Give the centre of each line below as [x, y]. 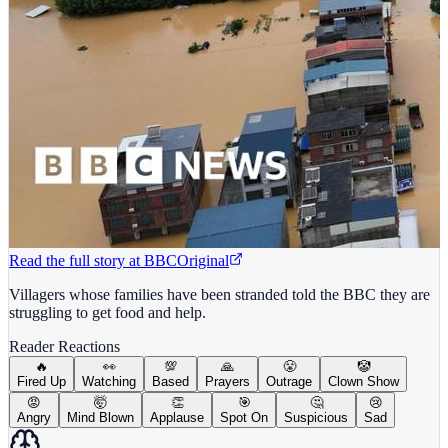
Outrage [289, 381]
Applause [177, 417]
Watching [109, 381]
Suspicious [316, 417]
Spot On [244, 417]
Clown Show [363, 381]
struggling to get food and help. [107, 312]
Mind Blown [100, 417]
